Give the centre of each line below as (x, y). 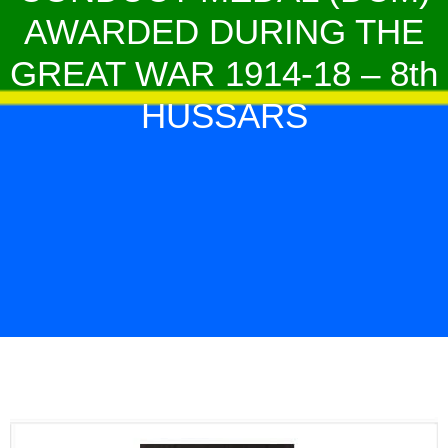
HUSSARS (224, 115)
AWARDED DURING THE (224, 31)
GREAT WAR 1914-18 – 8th (224, 73)
